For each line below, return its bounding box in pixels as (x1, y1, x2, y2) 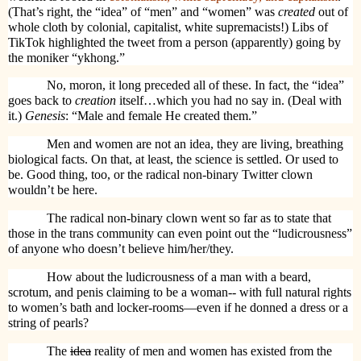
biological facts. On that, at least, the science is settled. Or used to (8, 152, 338, 167)
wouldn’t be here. (8, 183, 98, 197)
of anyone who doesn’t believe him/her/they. (8, 242, 234, 256)
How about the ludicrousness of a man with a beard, (47, 269, 311, 284)
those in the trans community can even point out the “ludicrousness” (8, 226, 352, 241)
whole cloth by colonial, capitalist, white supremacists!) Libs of (8, 19, 328, 34)
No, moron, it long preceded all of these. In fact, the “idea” (47, 78, 344, 93)
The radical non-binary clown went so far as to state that (47, 211, 331, 226)
